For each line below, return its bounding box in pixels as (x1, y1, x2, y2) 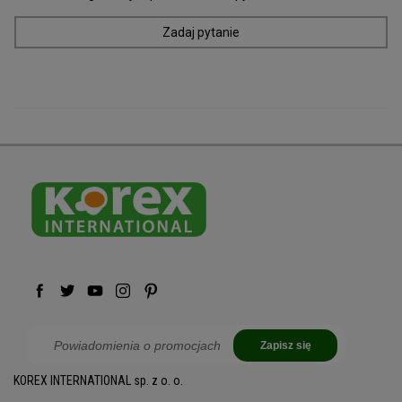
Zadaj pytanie (162, 24, 240, 39)
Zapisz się (259, 338, 311, 352)
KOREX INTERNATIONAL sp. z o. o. (13, 372, 183, 388)
